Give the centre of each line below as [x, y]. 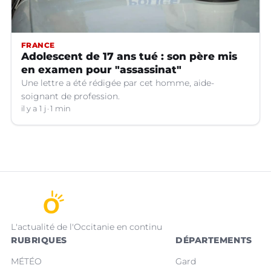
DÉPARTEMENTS [214, 240]
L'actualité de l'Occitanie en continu [87, 227]
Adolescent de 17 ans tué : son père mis [129, 57]
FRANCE [38, 45]
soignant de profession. [70, 96]
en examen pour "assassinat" [101, 70]
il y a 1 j [34, 109]
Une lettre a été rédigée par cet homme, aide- [118, 83]
